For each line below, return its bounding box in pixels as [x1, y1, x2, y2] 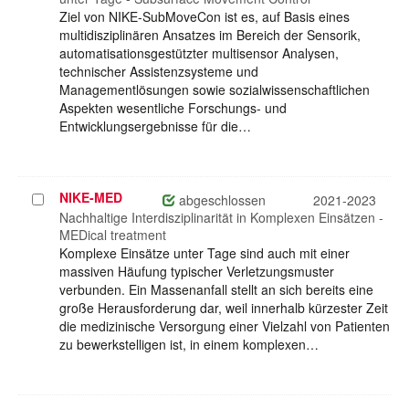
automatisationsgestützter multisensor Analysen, [59, 44, 339, 63]
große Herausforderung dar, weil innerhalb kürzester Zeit [59, 299, 388, 318]
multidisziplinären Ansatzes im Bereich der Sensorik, [59, 26, 361, 45]
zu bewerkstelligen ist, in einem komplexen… [59, 335, 319, 354]
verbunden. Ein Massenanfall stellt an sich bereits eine [59, 280, 373, 299]
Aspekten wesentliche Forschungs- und [59, 99, 287, 118]
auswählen [31, 208, 99, 227]
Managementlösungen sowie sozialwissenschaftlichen [59, 80, 370, 100]
